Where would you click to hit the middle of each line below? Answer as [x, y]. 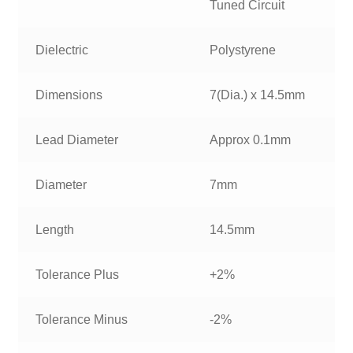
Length [55, 230]
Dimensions [69, 95]
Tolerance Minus [82, 320]
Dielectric [62, 50]
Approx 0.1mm [251, 140]
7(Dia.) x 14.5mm [258, 95]
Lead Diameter [77, 140]
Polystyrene [243, 50]
